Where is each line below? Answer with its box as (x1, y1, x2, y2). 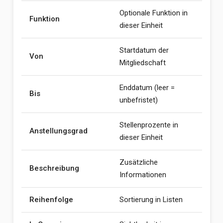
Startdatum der (119, 46, 169, 55)
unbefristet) (119, 96, 158, 105)
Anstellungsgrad (29, 126, 88, 135)
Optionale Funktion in (119, 8, 188, 17)
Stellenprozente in (119, 120, 178, 129)
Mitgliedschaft (119, 58, 166, 67)
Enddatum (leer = (119, 83, 175, 92)
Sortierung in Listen (119, 195, 183, 204)
